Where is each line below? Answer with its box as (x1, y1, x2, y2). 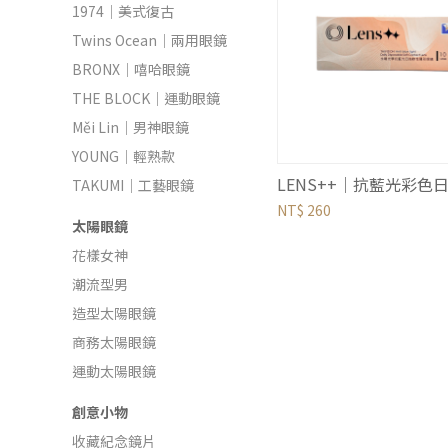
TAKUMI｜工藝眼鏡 (72, 175, 194, 195)
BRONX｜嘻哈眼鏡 (72, 59, 190, 79)
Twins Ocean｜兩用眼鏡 (72, 30, 227, 50)
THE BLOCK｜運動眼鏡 (72, 88, 220, 108)
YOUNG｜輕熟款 (72, 146, 175, 166)
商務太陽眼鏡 (72, 332, 156, 352)
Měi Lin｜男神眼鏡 (72, 117, 189, 137)
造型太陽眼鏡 (72, 303, 156, 323)
